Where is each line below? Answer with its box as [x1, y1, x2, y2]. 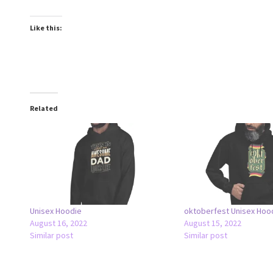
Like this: [29, 23, 62, 32]
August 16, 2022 [29, 217, 87, 229]
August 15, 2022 [184, 217, 242, 229]
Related [29, 104, 58, 113]
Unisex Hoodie [29, 205, 82, 216]
